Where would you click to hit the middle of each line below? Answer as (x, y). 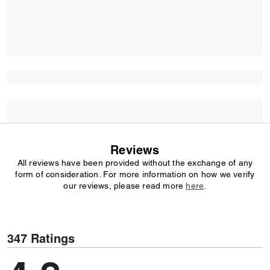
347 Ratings (41, 238)
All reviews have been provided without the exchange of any (135, 163)
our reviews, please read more (125, 186)
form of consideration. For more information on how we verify (135, 174)
